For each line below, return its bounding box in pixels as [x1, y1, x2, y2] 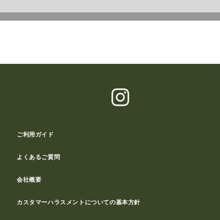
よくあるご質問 [17, 154, 60, 161]
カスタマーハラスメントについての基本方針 [17, 199, 140, 206]
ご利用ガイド [17, 131, 54, 138]
